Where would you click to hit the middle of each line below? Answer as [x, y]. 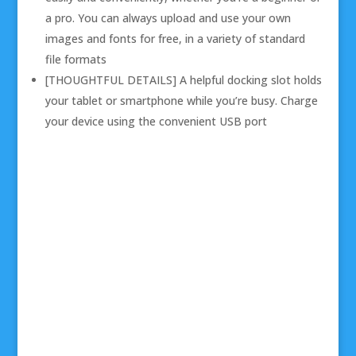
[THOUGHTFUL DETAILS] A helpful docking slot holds [183, 79]
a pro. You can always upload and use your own [168, 17]
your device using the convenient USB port [156, 121]
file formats [75, 59]
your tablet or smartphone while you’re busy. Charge [181, 100]
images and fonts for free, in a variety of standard [175, 38]
